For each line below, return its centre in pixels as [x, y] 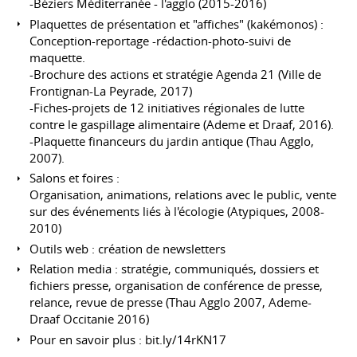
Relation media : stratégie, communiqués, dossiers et [175, 269]
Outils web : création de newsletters [128, 248]
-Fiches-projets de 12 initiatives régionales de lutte [167, 107]
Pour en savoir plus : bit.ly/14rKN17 [128, 339]
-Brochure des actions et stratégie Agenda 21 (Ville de [176, 74]
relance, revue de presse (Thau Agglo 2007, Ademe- [171, 302]
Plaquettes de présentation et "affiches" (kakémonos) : [177, 24]
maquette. [58, 57]
